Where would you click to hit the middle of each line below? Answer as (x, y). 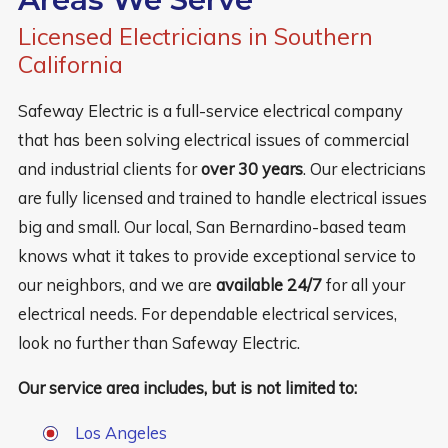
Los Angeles (121, 433)
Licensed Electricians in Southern (195, 37)
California (70, 65)
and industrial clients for (109, 168)
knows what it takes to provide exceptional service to (216, 255)
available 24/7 (268, 284)
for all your (363, 284)
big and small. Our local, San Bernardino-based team (211, 226)
